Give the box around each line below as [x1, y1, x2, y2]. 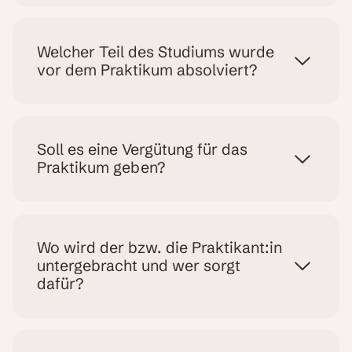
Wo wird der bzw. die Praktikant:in [37, 238, 283, 258]
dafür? [37, 274, 84, 294]
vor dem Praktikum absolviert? [37, 60, 258, 79]
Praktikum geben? [37, 158, 166, 178]
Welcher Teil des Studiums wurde [37, 42, 275, 61]
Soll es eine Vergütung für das [37, 140, 248, 159]
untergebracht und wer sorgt [37, 256, 241, 276]
